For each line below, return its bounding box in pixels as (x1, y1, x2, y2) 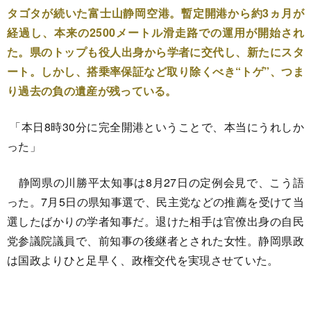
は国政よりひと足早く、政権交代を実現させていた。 (7, 252, 279, 268)
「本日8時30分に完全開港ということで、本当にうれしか (7, 119, 304, 135)
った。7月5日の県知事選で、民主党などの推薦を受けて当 (7, 194, 304, 210)
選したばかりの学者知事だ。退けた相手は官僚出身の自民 (7, 213, 304, 229)
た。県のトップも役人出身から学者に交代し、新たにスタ (7, 44, 304, 60)
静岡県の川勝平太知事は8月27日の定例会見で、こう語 (7, 174, 304, 190)
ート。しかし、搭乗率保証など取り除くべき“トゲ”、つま (7, 63, 304, 79)
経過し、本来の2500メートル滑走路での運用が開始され (7, 24, 304, 40)
